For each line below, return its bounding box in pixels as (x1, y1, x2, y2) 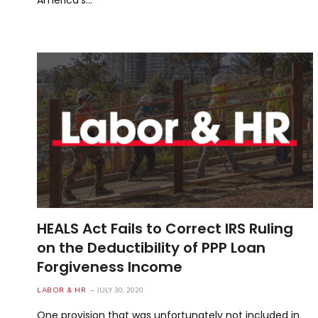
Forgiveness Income (37, 256, 182, 277)
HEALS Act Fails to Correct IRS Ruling (37, 218, 293, 238)
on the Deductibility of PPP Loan (37, 237, 265, 258)
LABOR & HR (37, 285, 86, 295)
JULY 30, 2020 (97, 285, 143, 295)
